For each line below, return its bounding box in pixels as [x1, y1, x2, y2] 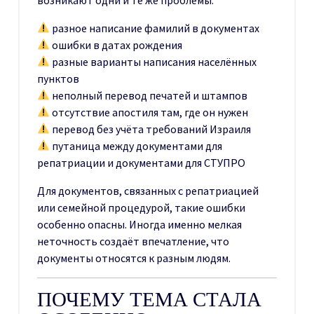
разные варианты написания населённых [50, 54, 257, 69]
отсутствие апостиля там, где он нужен [50, 104, 249, 119]
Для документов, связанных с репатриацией [37, 183, 259, 198]
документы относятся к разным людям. [37, 250, 231, 265]
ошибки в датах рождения [50, 37, 183, 52]
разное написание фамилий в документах [50, 20, 260, 35]
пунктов [37, 71, 79, 86]
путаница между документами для [50, 138, 223, 153]
